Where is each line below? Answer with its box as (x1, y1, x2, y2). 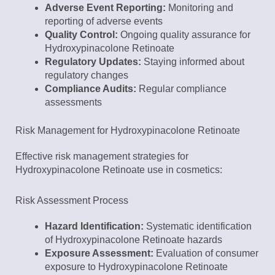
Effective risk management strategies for (15, 151, 188, 162)
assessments (45, 97, 102, 108)
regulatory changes (45, 70, 128, 81)
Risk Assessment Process (15, 195, 128, 206)
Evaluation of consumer (153, 248, 258, 259)
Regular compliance (136, 83, 227, 95)
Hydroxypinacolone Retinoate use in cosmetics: (15, 165, 222, 176)
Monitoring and (166, 2, 233, 14)
